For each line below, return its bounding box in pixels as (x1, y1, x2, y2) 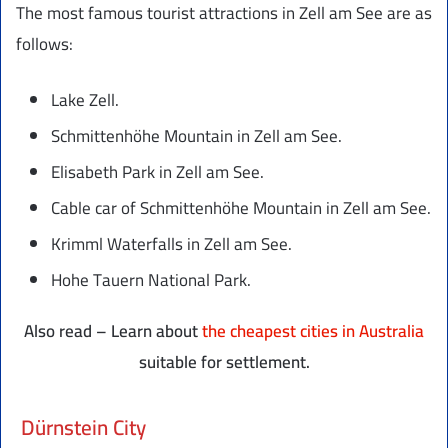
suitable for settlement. (138, 345, 310, 378)
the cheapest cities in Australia (202, 314, 424, 347)
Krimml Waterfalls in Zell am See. (51, 227, 292, 260)
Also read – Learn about (24, 314, 202, 347)
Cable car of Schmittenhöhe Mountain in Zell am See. (51, 191, 431, 224)
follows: (16, 27, 73, 60)
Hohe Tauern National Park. (51, 263, 251, 296)
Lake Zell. (51, 83, 119, 116)
